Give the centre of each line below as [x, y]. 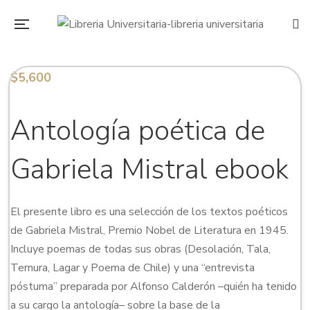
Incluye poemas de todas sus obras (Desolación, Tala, [140, 249]
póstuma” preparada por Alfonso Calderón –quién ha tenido [154, 286]
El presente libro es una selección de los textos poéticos [149, 211]
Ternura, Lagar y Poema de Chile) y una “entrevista [133, 267]
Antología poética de [138, 130]
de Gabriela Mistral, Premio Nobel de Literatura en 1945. [149, 230]
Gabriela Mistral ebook [149, 169]
